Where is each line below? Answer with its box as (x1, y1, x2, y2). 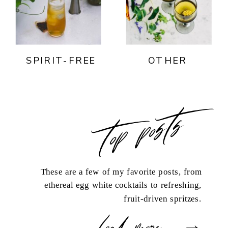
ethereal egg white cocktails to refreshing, (44, 180, 202, 190)
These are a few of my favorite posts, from (40, 166, 202, 177)
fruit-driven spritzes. (124, 193, 202, 204)
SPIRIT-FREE (26, 54, 96, 68)
